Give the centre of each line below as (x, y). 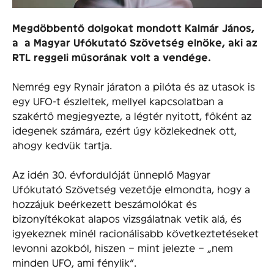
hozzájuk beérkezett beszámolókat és (105, 203)
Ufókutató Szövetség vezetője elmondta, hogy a (131, 188)
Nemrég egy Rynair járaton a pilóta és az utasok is (134, 86)
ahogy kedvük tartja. (62, 144)
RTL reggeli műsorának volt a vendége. (112, 57)
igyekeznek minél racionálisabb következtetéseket (135, 232)
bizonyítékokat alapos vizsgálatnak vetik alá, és (127, 218)
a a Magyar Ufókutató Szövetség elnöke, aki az (135, 42)
